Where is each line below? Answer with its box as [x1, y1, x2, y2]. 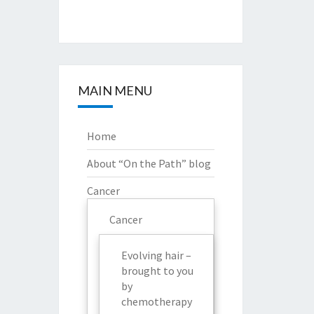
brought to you [121, 263, 193, 278]
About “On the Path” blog [86, 156, 211, 170]
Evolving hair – [121, 247, 191, 262]
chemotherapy [121, 294, 192, 308]
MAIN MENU [77, 82, 152, 98]
